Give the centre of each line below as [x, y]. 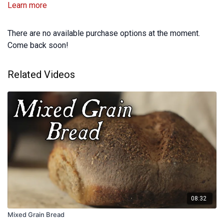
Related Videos [41, 75]
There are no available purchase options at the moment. [104, 33]
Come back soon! [38, 45]
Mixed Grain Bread [36, 215]
